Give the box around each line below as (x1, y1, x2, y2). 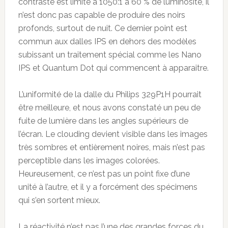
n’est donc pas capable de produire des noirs (18, 10, 185, 20)
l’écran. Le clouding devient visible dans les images (18, 129, 208, 139)
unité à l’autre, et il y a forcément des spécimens (18, 182, 197, 192)
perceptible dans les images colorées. (18, 155, 160, 165)
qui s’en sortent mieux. (18, 195, 100, 205)
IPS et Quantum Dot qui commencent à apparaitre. (18, 63, 209, 73)
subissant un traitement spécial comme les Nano (18, 49, 202, 60)
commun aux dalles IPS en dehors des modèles (18, 36, 196, 46)
